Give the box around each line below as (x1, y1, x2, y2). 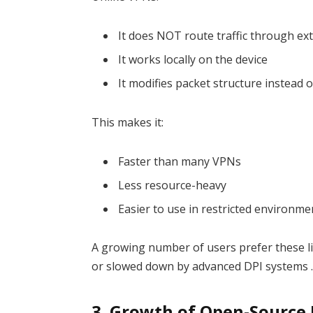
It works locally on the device (118, 51, 268, 67)
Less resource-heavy (118, 177, 227, 193)
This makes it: (92, 114, 164, 130)
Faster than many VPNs (118, 153, 242, 169)
